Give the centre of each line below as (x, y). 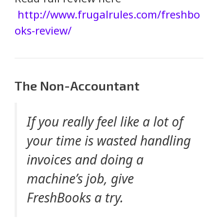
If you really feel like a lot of (105, 122)
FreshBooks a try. (75, 198)
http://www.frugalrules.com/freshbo (109, 14)
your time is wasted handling (109, 141)
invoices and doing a (85, 160)
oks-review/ (43, 30)
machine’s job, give (80, 179)
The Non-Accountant (77, 86)
